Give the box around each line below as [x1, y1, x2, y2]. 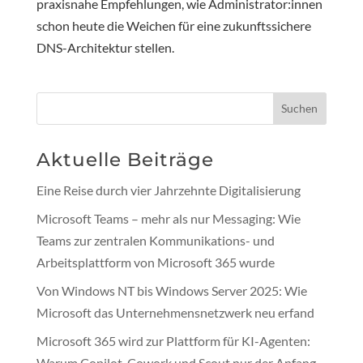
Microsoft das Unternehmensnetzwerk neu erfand [36, 304, 314, 320]
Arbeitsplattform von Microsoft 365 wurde [36, 254, 275, 270]
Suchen [281, 101, 318, 116]
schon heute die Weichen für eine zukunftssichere [36, 17, 311, 33]
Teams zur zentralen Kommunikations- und [36, 232, 275, 248]
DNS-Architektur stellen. [36, 39, 174, 55]
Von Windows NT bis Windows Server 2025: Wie [36, 282, 307, 298]
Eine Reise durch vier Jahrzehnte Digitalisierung [36, 181, 301, 198]
